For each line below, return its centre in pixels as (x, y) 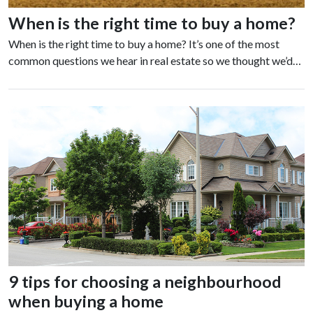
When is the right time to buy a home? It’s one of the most (144, 44)
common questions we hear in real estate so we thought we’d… (155, 61)
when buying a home (86, 301)
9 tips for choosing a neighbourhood (145, 282)
